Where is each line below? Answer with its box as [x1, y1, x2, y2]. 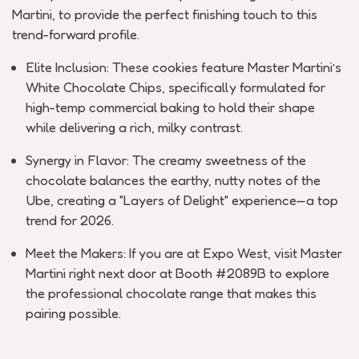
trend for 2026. [26, 212, 114, 228]
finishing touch [192, 6, 277, 22]
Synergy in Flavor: [26, 151, 129, 168]
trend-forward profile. [12, 26, 139, 42]
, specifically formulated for [162, 79, 325, 95]
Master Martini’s [248, 58, 341, 75]
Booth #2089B [175, 264, 266, 281]
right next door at [69, 264, 172, 281]
